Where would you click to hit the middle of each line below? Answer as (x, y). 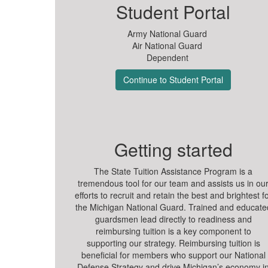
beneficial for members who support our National (173, 255)
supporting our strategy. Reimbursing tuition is (173, 243)
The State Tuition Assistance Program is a (173, 171)
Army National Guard (167, 33)
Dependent (167, 57)
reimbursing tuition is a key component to (173, 231)
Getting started (173, 149)
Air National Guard (167, 45)
